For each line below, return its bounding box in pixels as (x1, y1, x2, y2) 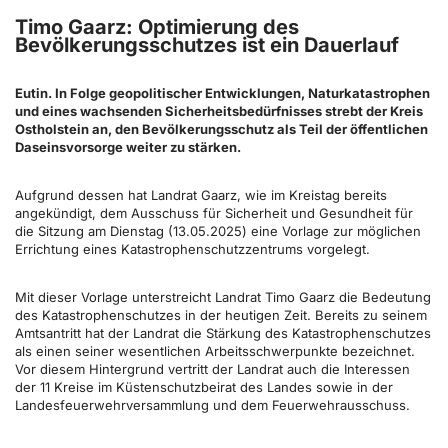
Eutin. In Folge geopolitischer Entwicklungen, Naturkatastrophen (15, 85, 430, 101)
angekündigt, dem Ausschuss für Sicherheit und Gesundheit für (15, 205, 413, 221)
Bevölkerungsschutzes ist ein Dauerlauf (15, 33, 399, 57)
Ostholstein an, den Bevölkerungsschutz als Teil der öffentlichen (15, 121, 428, 137)
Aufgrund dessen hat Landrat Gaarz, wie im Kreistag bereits (15, 187, 387, 203)
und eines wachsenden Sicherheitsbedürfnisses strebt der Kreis (15, 103, 423, 119)
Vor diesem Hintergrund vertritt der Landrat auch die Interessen (15, 361, 410, 377)
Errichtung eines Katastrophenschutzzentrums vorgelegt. (15, 241, 370, 257)
